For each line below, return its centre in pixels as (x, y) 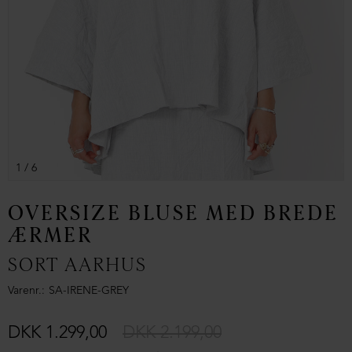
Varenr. (25, 291)
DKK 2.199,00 (172, 334)
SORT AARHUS (77, 266)
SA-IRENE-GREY (89, 291)
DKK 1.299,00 (57, 334)
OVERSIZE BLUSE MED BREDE (173, 214)
